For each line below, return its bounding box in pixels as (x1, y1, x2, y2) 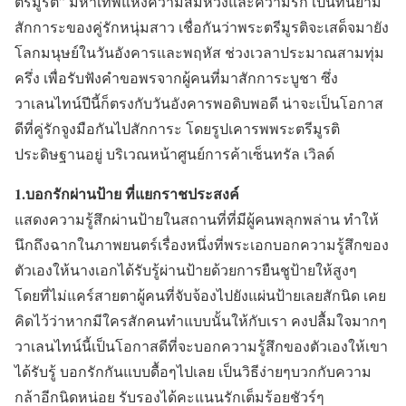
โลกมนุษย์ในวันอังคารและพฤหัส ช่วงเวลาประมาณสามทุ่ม (14, 42, 384, 62)
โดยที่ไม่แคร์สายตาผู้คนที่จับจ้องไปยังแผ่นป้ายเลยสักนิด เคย (14, 285, 386, 304)
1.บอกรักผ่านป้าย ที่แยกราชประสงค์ (14, 182, 239, 204)
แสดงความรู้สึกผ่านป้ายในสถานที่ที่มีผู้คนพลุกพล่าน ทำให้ (14, 208, 379, 228)
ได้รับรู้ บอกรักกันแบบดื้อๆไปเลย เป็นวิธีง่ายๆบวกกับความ (14, 361, 372, 381)
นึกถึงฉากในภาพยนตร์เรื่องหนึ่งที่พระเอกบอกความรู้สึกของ (14, 234, 389, 254)
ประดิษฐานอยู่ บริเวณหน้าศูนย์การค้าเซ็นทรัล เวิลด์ (14, 143, 334, 163)
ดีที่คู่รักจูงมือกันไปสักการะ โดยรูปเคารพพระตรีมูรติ (14, 118, 340, 138)
